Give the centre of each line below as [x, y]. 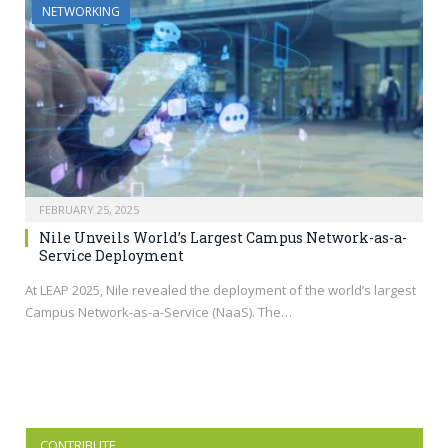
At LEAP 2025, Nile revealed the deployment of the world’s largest [220, 289]
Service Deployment [111, 255]
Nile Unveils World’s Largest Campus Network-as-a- [223, 237]
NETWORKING [81, 11]
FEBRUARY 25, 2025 [89, 209]
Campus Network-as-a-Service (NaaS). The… [158, 311]
